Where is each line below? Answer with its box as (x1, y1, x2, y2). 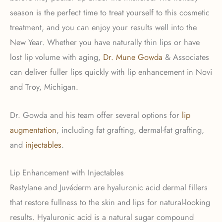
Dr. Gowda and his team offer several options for (10, 109, 182, 121)
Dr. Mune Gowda (101, 51, 163, 63)
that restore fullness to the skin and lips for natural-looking (10, 196, 210, 208)
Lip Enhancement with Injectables (10, 166, 126, 178)
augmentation (10, 123, 56, 136)
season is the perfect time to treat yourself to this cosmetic (10, 6, 210, 19)
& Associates (163, 51, 209, 63)
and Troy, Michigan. (10, 81, 81, 93)
